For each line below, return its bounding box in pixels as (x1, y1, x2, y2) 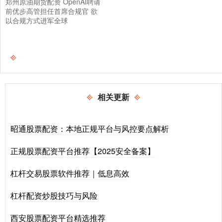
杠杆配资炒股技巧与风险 (10, 189, 98, 201)
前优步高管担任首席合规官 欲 (5, 5, 98, 16)
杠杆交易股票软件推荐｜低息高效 (10, 167, 129, 179)
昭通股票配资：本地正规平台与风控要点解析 (10, 122, 169, 134)
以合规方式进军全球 (5, 15, 68, 25)
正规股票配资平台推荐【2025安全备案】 (10, 145, 155, 157)
